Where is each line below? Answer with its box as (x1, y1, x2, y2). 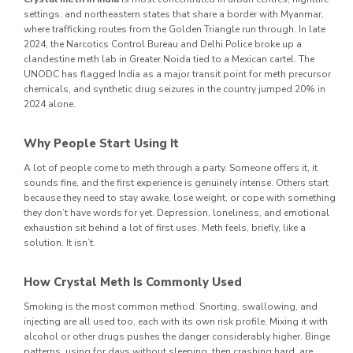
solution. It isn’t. (24, 236, 95, 249)
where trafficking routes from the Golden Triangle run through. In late (24, 22, 325, 35)
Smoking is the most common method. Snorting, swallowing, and (24, 299, 318, 313)
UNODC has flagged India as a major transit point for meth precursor (24, 67, 331, 80)
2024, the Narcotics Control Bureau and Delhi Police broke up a (24, 37, 302, 50)
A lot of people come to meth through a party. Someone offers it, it (24, 161, 318, 174)
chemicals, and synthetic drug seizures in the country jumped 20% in (24, 82, 325, 95)
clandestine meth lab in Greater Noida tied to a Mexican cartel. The (24, 52, 314, 65)
